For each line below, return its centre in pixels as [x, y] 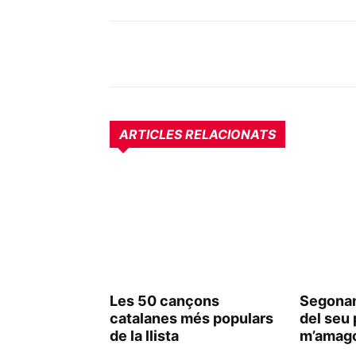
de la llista [144, 336]
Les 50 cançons [164, 301]
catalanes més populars [192, 318]
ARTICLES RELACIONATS [197, 134]
